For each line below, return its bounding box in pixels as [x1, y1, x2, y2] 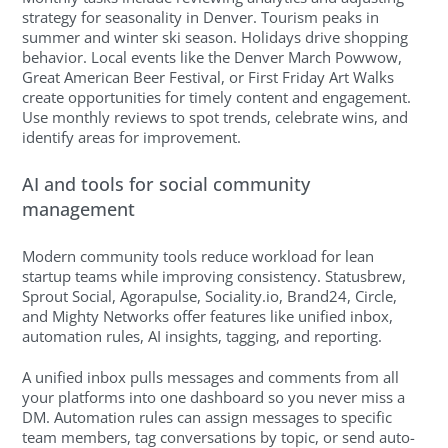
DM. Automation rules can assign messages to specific [22, 406, 393, 427]
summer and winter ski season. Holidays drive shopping [22, 27, 409, 48]
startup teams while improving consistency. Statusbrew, [22, 266, 407, 287]
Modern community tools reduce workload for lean [22, 246, 375, 267]
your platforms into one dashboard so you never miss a [22, 386, 406, 407]
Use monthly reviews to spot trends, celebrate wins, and [22, 107, 409, 128]
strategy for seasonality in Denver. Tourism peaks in [22, 7, 380, 28]
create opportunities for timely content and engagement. [22, 87, 412, 108]
